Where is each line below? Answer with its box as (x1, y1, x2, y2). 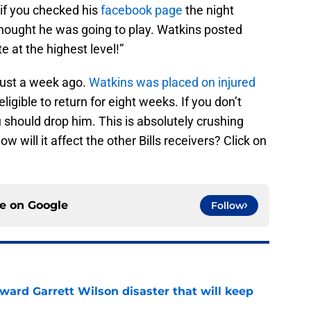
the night (183, 3, 234, 18)
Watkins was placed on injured (89, 75, 255, 90)
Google (28, 199, 68, 212)
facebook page (101, 3, 183, 18)
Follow (211, 199, 244, 212)
